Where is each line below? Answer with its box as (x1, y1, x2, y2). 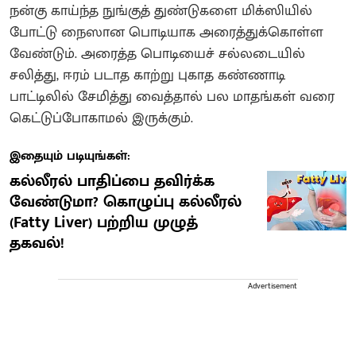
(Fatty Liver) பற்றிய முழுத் (10, 209, 198, 237)
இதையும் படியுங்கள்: (10, 145, 130, 168)
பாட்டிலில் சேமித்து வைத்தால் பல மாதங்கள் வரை (10, 85, 335, 110)
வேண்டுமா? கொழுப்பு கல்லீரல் (10, 188, 242, 216)
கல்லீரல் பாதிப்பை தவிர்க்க (10, 168, 215, 195)
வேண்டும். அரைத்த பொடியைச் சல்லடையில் (10, 42, 305, 67)
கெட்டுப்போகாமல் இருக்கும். (10, 106, 193, 131)
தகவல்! (10, 230, 64, 257)
